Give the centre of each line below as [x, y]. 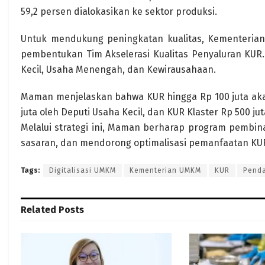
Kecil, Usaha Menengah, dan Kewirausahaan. [118, 70]
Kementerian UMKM [165, 170]
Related [38, 210]
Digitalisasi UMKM [83, 170]
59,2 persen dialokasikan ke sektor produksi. [119, 12]
